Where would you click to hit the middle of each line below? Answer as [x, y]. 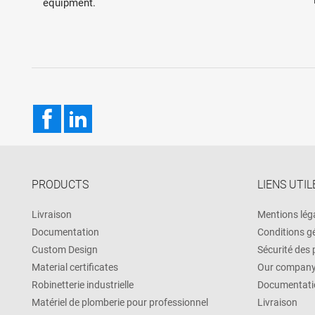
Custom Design [65, 249]
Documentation [65, 232]
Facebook [85, 111]
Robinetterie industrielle [83, 284]
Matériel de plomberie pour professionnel [120, 302]
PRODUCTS [60, 184]
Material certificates [75, 267]
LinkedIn [113, 111]
